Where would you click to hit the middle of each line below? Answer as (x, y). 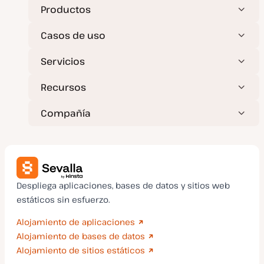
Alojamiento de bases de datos (81, 236)
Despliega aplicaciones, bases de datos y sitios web (123, 185)
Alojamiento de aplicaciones (76, 222)
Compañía (66, 113)
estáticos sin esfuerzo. (63, 199)
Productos (66, 9)
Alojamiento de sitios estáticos (81, 250)
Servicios (63, 61)
